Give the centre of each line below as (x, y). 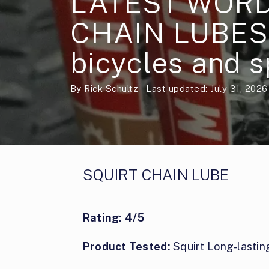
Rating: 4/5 (113, 218)
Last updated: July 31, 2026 (207, 89)
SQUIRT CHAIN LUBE (156, 175)
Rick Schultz (111, 89)
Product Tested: (128, 247)
